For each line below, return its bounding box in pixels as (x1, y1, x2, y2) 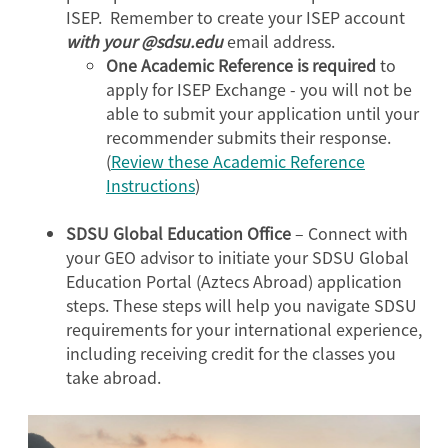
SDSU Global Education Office (66, 220, 295, 245)
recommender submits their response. (106, 124, 395, 149)
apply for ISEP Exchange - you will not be (106, 76, 412, 101)
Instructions (106, 172, 195, 197)
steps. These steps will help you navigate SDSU (66, 292, 417, 317)
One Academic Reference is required (106, 52, 376, 77)
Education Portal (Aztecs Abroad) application (66, 268, 402, 293)
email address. (223, 28, 335, 53)
